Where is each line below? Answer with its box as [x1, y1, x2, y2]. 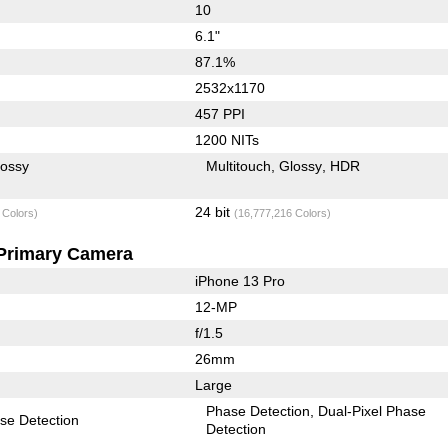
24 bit [194, 203, 234, 220]
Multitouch [206, 157, 272, 174]
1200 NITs [194, 131, 259, 148]
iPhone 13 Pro [194, 272, 285, 289]
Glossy [279, 157, 323, 174]
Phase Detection [206, 402, 311, 419]
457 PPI [194, 105, 245, 122]
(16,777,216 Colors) [233, 206, 331, 219]
